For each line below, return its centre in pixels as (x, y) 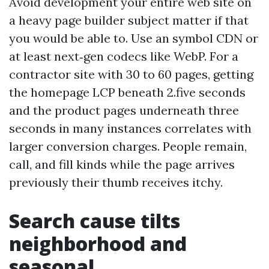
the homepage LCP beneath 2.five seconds (127, 92)
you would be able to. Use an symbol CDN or (134, 38)
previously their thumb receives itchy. (116, 182)
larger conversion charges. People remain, (128, 146)
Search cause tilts (95, 221)
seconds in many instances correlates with (130, 128)
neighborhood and (98, 243)
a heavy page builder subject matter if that (129, 20)
